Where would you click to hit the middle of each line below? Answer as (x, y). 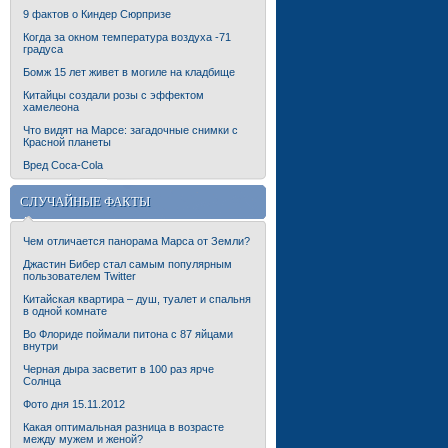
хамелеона (51, 107)
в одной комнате (65, 311)
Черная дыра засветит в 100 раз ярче (118, 369)
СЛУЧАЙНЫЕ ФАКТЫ (85, 201)
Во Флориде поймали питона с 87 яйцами (128, 334)
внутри (40, 346)
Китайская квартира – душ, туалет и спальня (137, 299)
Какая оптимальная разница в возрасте (123, 427)
